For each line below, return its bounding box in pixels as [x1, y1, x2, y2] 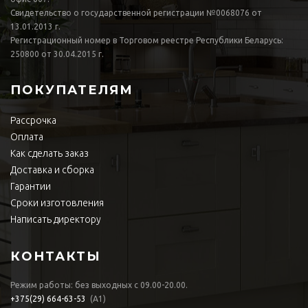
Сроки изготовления [10, 197, 104, 209]
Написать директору [10, 214, 101, 225]
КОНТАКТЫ [10, 249, 101, 265]
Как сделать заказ [10, 148, 89, 159]
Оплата [10, 131, 43, 143]
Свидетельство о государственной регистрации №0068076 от [10, 8, 262, 18]
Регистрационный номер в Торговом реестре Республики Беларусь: [10, 36, 283, 45]
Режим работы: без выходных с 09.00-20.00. [10, 280, 188, 290]
